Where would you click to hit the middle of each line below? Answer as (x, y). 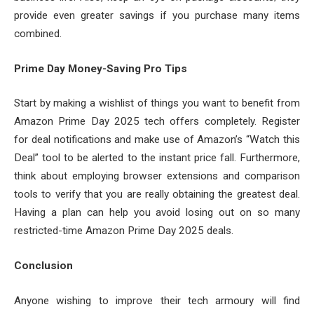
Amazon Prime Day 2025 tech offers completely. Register (157, 122)
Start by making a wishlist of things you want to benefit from (157, 103)
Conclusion (43, 266)
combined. (38, 34)
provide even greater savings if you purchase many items (157, 16)
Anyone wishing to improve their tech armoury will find (157, 300)
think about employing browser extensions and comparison (157, 176)
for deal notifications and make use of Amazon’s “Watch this (157, 140)
